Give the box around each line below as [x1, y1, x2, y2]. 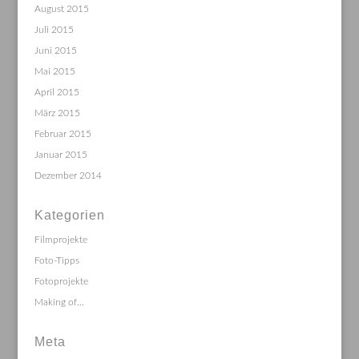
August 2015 [34, 3, 89, 14]
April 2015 [34, 87, 79, 97]
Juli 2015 [34, 24, 74, 34]
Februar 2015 [34, 128, 91, 139]
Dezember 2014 [34, 170, 102, 180]
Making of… [34, 296, 84, 307]
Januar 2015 [34, 149, 87, 159]
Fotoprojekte [34, 276, 88, 286]
